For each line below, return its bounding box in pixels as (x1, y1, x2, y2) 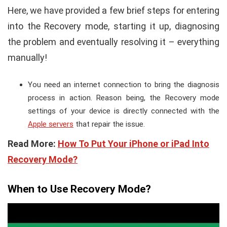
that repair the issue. (73, 119, 145, 129)
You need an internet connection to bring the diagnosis (28, 80, 219, 89)
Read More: (8, 138, 58, 149)
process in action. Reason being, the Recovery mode (28, 93, 219, 102)
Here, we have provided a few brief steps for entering (8, 5, 219, 16)
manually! (8, 52, 47, 63)
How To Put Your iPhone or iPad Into (58, 138, 209, 149)
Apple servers (28, 119, 73, 129)
